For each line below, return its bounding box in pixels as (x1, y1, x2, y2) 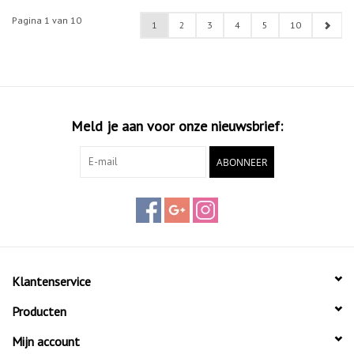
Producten (12, 303, 66, 319)
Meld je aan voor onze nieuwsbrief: (71, 116, 283, 135)
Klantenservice (12, 273, 91, 289)
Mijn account (12, 333, 80, 349)
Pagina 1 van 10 (12, 13, 81, 26)
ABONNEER (217, 155, 267, 169)
